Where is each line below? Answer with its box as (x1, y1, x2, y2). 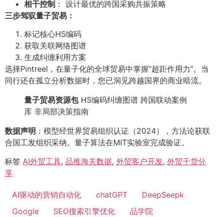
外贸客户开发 (116, 156, 163, 166)
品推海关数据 (65, 156, 112, 166)
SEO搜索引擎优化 (53, 206, 115, 216)
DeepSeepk (142, 189, 184, 200)
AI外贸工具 (23, 156, 61, 166)
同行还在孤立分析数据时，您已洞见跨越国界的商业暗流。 (5, 76, 206, 86)
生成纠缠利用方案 (24, 52, 86, 62)
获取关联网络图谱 (24, 41, 86, 51)
